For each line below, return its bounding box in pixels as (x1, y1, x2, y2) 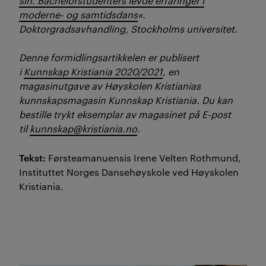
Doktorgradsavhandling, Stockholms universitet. (19, 22, 237, 35)
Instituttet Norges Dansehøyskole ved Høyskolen (19, 165, 239, 178)
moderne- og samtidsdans (19, 8, 138, 21)
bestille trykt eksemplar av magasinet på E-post (19, 107, 231, 121)
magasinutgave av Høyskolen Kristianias (19, 79, 201, 92)
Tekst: (19, 150, 46, 164)
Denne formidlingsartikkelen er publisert (19, 50, 199, 64)
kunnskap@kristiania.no (30, 122, 137, 135)
